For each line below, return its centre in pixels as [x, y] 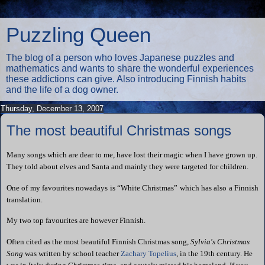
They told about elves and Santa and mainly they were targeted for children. [127, 166]
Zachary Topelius [148, 254]
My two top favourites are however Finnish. [76, 221]
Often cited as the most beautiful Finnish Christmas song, [98, 242]
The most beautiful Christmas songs [119, 130]
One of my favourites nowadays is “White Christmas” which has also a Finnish [132, 188]
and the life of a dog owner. [62, 90]
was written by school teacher [72, 254]
